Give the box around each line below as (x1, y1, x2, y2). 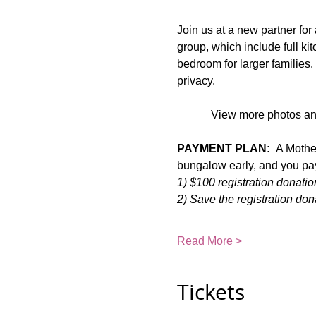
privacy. (176, 75, 215, 87)
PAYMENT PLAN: (176, 142, 270, 154)
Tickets (176, 278, 245, 306)
